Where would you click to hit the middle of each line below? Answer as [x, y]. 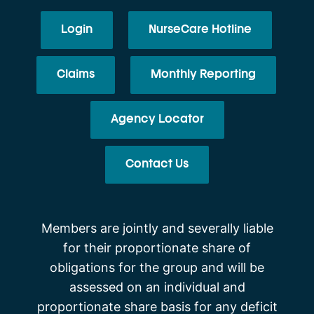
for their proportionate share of [157, 247]
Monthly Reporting [203, 75]
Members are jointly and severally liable [157, 228]
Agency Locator [157, 120]
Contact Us [157, 164]
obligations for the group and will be [157, 267]
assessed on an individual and [157, 287]
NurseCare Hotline [200, 30]
